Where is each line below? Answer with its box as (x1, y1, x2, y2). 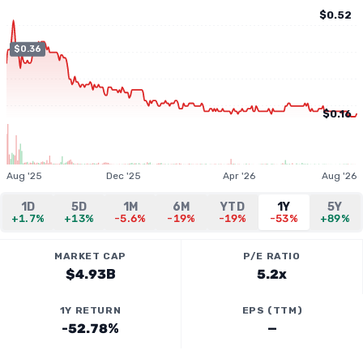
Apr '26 (223, 170, 256, 181)
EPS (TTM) (241, 305, 303, 316)
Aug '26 (322, 170, 357, 181)
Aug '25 (6, 170, 42, 181)
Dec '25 (106, 170, 142, 181)
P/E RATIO (243, 250, 301, 262)
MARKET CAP (54, 250, 126, 262)
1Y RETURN (59, 305, 122, 316)
